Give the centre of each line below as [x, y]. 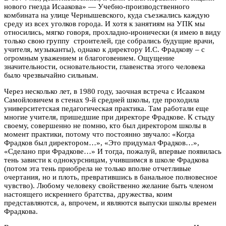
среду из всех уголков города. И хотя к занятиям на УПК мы [104, 23]
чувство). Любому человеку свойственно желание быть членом [109, 185]
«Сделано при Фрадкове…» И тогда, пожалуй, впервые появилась [113, 151]
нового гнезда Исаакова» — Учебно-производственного [97, 6]
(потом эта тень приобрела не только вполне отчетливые [98, 168]
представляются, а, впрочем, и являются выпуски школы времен [110, 203]
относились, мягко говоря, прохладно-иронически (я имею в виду [112, 32]
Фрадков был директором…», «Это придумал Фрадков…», [102, 143]
